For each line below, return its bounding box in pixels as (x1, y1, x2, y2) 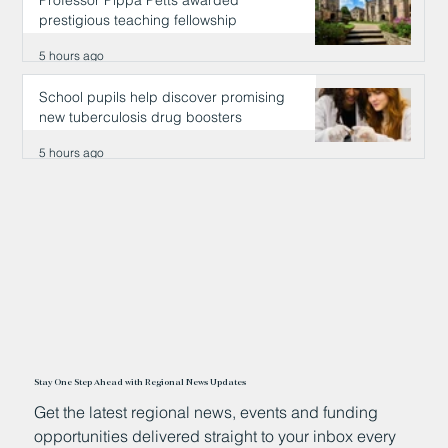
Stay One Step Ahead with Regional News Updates (34, 376, 247, 388)
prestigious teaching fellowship (39, 11, 238, 30)
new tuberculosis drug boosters (39, 108, 243, 127)
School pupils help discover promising (39, 88, 286, 107)
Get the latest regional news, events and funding (34, 401, 379, 422)
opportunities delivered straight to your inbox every (34, 425, 397, 446)
